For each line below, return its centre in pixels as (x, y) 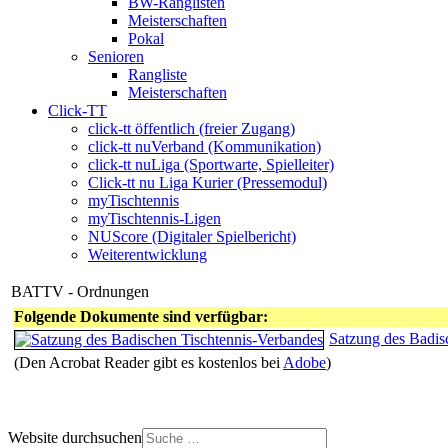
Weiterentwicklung (147, 254)
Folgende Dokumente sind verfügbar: (141, 316)
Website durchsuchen (75, 437)
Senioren (116, 56)
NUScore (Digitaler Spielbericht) (192, 236)
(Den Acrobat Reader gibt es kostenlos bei (148, 362)
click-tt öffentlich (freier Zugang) (191, 128)
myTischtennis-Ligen (154, 218)
